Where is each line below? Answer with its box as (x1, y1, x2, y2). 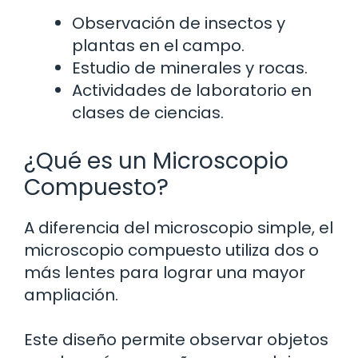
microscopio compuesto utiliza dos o (24, 238, 319, 261)
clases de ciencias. (72, 101, 224, 124)
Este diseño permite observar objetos (24, 328, 328, 351)
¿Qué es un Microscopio (24, 145, 288, 177)
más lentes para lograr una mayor (24, 261, 305, 284)
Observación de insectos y (72, 11, 285, 34)
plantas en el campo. (72, 34, 245, 57)
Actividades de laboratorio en (72, 78, 312, 101)
